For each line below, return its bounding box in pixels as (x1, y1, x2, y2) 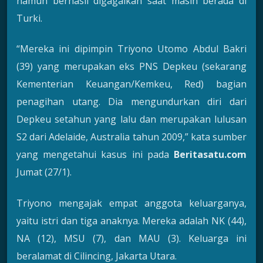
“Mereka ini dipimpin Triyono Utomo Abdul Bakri (16, 42, 247, 56)
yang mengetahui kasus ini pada (16, 148, 174, 161)
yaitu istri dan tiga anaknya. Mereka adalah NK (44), (16, 214, 247, 227)
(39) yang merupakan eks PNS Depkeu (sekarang (16, 60, 247, 73)
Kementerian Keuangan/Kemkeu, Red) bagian (16, 77, 247, 91)
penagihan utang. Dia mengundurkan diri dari (16, 95, 247, 109)
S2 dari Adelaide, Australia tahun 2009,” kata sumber (16, 130, 247, 144)
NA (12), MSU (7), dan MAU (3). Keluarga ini (16, 231, 247, 245)
